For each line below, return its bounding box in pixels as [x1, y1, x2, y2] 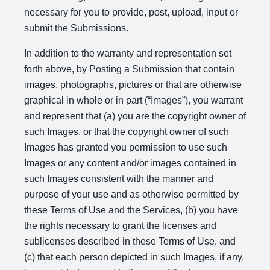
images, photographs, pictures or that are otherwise [24, 80, 242, 90]
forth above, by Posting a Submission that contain [24, 64, 234, 74]
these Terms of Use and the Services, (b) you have [24, 205, 238, 215]
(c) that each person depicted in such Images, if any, [24, 252, 244, 262]
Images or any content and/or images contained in [24, 158, 236, 168]
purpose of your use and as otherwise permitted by [24, 189, 239, 199]
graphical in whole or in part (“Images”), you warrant [24, 95, 243, 105]
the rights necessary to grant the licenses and [24, 221, 216, 231]
